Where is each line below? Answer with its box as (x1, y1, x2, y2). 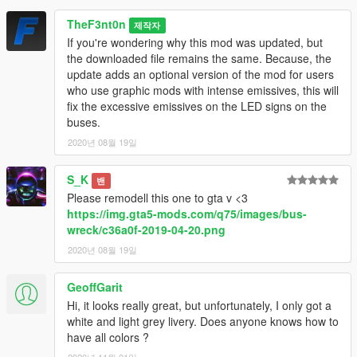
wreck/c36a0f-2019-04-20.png (67, 221, 226, 237)
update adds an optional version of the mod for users (67, 65, 334, 82)
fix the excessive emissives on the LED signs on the (67, 97, 327, 114)
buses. (67, 113, 100, 130)
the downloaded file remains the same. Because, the (67, 49, 331, 66)
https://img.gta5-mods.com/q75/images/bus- (67, 205, 307, 222)
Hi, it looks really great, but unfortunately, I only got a (67, 296, 331, 313)
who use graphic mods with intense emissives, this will (67, 81, 339, 98)
